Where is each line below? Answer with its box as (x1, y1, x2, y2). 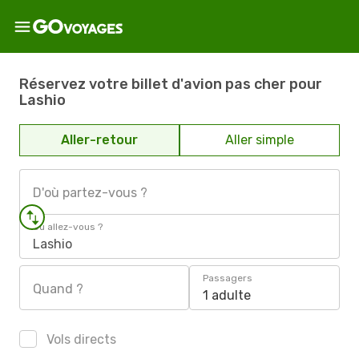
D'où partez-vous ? (33, 185, 147, 200)
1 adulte (203, 288, 251, 303)
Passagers (203, 272, 252, 284)
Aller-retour (61, 132, 138, 147)
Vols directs (43, 332, 116, 347)
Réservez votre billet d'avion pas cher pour (19, 75, 322, 93)
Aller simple (225, 132, 294, 147)
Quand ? (33, 281, 83, 296)
